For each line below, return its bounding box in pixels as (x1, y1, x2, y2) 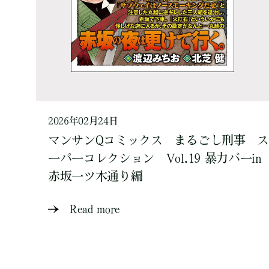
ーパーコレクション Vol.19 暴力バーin (48, 152, 262, 164)
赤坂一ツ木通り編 (48, 170, 143, 182)
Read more (70, 204, 121, 214)
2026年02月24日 (48, 116, 118, 125)
